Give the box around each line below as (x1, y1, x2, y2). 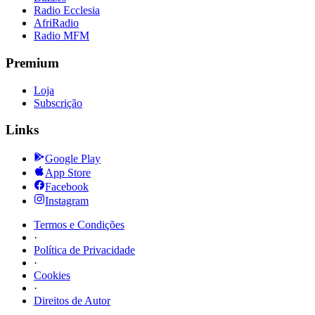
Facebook (45, 181, 89, 193)
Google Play (45, 153, 101, 165)
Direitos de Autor (34, 295, 110, 307)
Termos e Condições (34, 219, 124, 231)
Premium (6, 56, 59, 71)
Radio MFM (34, 30, 89, 42)
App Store (45, 167, 91, 179)
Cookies (34, 269, 70, 282)
